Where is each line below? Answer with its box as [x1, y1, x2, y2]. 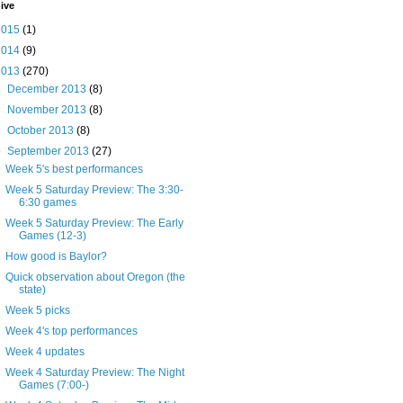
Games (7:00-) [18, 379, 89, 392]
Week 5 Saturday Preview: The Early [4, 217, 184, 230]
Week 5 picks [4, 304, 70, 318]
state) [18, 283, 46, 297]
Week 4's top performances [4, 325, 138, 338]
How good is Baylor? [4, 250, 107, 264]
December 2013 [7, 83, 90, 96]
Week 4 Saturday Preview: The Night [4, 366, 184, 380]
